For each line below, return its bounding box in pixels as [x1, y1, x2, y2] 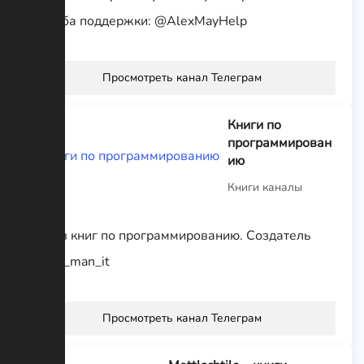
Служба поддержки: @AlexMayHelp [28, 11, 247, 30]
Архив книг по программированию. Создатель [28, 226, 311, 245]
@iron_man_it [28, 252, 110, 271]
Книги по [227, 115, 281, 134]
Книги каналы [227, 179, 302, 195]
